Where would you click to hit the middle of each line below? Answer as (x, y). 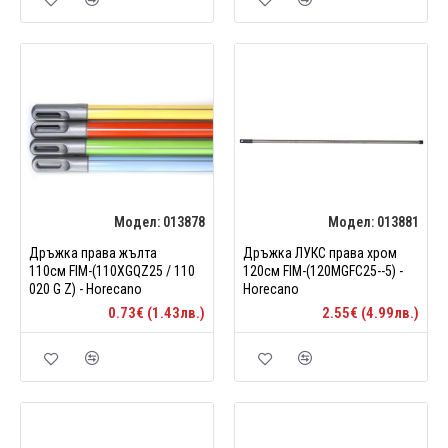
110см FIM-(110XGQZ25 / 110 (112, 270)
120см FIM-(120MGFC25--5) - (322, 270)
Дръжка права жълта (93, 252)
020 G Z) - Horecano (85, 288)
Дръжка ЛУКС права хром (319, 252)
